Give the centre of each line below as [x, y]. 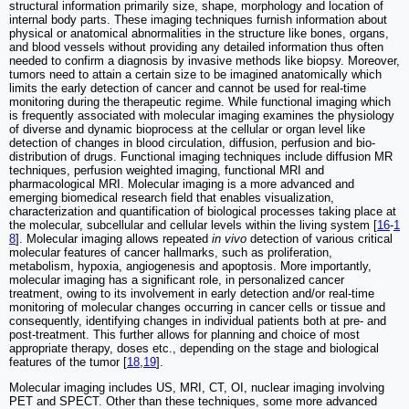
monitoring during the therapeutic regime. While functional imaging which [200, 102]
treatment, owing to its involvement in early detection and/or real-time [192, 294]
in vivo [229, 239]
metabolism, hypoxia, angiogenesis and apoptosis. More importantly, [190, 267]
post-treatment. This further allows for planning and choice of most [184, 335]
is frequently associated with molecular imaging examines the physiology [202, 116]
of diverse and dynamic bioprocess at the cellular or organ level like [187, 130]
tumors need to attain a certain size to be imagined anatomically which [195, 75]
